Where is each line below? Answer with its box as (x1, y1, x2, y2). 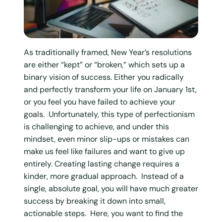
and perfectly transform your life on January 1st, (24, 84, 197, 95)
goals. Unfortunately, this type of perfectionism (24, 109, 195, 119)
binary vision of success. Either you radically (24, 71, 184, 82)
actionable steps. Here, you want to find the (24, 208, 183, 219)
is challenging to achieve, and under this (24, 121, 169, 132)
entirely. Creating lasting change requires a (24, 158, 179, 169)
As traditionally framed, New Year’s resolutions (24, 47, 192, 57)
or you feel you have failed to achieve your (24, 96, 175, 107)
